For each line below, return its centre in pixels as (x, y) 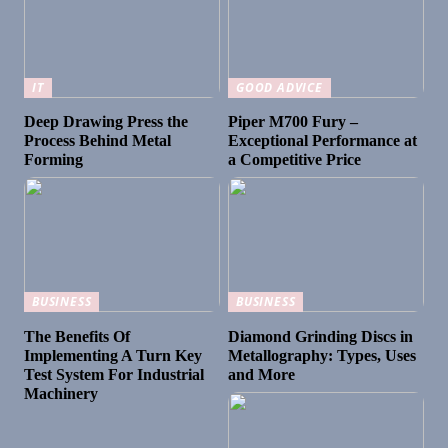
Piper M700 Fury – (293, 122)
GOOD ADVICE (279, 87)
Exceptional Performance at (323, 141)
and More (262, 374)
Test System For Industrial (114, 374)
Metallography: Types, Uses (322, 355)
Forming (54, 160)
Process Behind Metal (98, 141)
